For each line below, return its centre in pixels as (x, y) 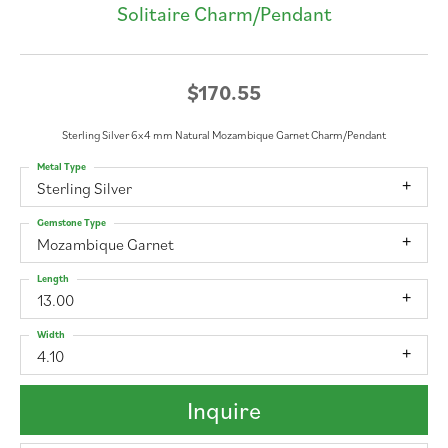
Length (53, 278)
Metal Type (61, 166)
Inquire (224, 410)
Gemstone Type (71, 222)
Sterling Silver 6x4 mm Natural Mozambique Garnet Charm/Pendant (224, 134)
